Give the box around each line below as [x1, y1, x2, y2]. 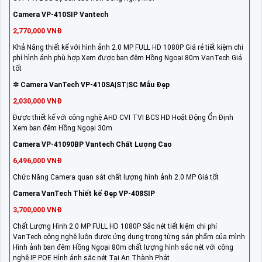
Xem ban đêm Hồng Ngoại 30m [13, 123, 112, 132]
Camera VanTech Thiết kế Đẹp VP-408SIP [13, 189, 155, 198]
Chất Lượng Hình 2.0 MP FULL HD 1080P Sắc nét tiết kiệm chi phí [13, 222, 217, 230]
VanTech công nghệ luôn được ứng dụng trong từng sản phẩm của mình [13, 232, 245, 241]
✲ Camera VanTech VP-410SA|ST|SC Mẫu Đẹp [13, 80, 170, 89]
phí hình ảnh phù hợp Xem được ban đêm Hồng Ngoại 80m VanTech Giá [13, 53, 242, 62]
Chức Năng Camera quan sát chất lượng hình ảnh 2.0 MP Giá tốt [13, 173, 219, 181]
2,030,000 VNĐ [13, 96, 62, 105]
